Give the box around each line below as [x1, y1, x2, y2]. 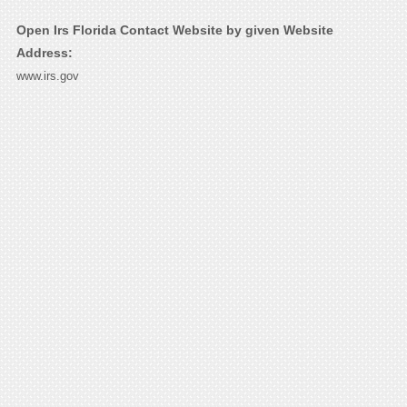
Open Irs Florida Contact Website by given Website [15, 23, 333, 38]
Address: [15, 45, 73, 61]
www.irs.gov [15, 69, 79, 84]
